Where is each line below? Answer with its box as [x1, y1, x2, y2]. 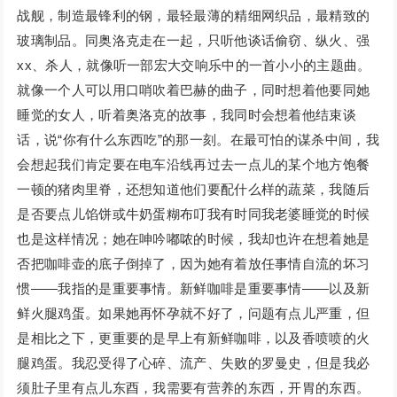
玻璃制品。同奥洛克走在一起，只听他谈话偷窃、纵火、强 [17, 33, 370, 49]
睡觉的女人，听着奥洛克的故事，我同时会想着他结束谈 [17, 107, 356, 123]
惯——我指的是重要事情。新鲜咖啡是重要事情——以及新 [17, 281, 370, 297]
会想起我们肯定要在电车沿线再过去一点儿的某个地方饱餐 [17, 157, 370, 173]
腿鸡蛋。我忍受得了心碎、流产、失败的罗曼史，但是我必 [17, 355, 370, 371]
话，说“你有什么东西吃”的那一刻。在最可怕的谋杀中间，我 [17, 132, 379, 148]
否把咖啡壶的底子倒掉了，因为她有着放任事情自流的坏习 [17, 256, 370, 272]
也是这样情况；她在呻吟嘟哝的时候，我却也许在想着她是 [17, 231, 370, 247]
